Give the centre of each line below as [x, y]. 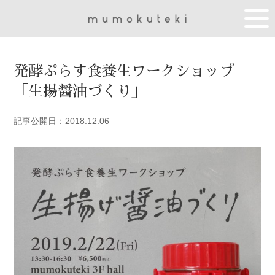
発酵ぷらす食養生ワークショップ [124, 71]
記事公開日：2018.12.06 [62, 121]
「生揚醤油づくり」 [80, 91]
